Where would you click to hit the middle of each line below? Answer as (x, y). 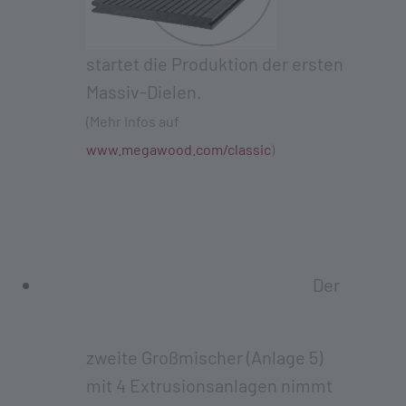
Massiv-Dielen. (144, 91)
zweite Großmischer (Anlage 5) (204, 357)
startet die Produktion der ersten (215, 63)
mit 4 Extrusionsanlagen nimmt (209, 385)
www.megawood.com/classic (179, 149)
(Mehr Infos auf (133, 121)
